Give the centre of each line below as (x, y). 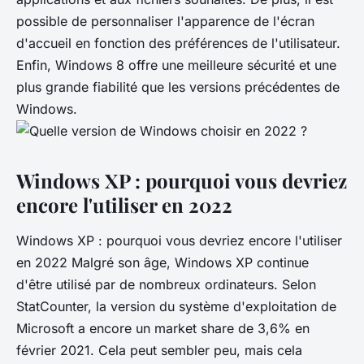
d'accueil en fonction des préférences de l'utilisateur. (178, 43)
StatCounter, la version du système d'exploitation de (176, 306)
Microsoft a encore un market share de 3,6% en (163, 328)
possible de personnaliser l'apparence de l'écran (165, 21)
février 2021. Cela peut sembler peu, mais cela (159, 350)
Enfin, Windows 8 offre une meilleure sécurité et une (176, 65)
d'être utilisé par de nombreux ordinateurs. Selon (166, 284)
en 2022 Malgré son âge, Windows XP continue (162, 262)
